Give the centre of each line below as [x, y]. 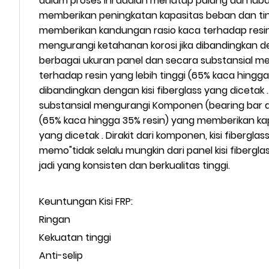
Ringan [55, 219]
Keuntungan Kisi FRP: [86, 201]
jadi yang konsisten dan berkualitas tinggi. [134, 165]
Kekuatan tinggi [75, 237]
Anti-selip [61, 255]
